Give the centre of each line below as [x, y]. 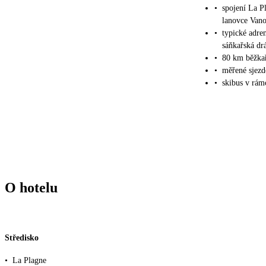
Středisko [22, 237]
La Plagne [29, 260]
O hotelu [31, 188]
